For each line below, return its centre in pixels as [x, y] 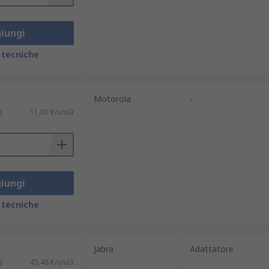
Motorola [112, 99]
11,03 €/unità [52, 112]
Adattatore [211, 249]
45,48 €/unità [52, 262]
